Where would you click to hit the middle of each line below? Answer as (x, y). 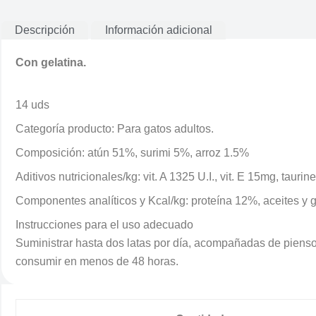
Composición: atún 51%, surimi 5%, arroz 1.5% (132, 153)
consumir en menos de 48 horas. (97, 261)
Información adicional (158, 30)
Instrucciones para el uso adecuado (104, 225)
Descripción (45, 30)
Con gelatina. (51, 62)
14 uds (32, 105)
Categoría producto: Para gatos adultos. (115, 129)
